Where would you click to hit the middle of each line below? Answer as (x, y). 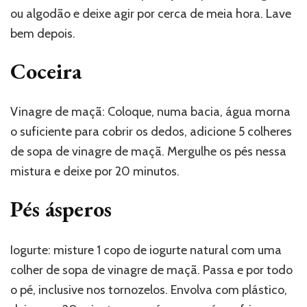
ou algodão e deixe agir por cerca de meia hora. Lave (151, 13)
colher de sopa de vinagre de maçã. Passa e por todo (151, 270)
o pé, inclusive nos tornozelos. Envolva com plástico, (149, 290)
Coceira (46, 71)
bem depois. (43, 33)
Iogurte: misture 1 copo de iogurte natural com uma (146, 250)
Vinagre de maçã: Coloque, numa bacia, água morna (150, 112)
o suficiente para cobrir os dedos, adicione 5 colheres (151, 132)
